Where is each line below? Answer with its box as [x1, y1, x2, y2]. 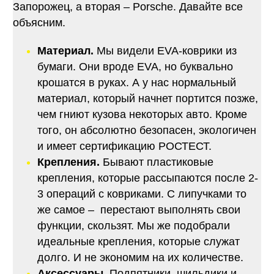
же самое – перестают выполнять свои [37, 203, 240, 216]
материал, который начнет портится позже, [37, 92, 258, 105]
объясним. [12, 16, 65, 29]
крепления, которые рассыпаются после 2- [37, 171, 258, 184]
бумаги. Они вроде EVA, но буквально [37, 60, 233, 73]
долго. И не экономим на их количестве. [37, 251, 243, 264]
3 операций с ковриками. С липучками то [37, 187, 246, 200]
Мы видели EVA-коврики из [93, 44, 237, 57]
